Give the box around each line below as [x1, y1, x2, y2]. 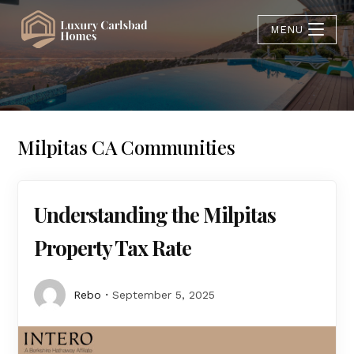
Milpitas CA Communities [17, 134, 235, 160]
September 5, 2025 [112, 288, 216, 301]
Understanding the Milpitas [34, 201, 277, 228]
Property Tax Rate [34, 234, 192, 262]
